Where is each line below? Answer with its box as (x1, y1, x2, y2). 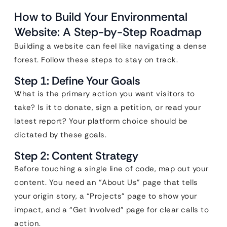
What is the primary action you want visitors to (14, 89, 195, 99)
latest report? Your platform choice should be (14, 116, 188, 126)
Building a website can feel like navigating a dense (14, 41, 207, 51)
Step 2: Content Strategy (14, 148, 138, 163)
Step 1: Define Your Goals (14, 73, 140, 88)
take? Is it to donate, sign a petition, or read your (14, 102, 201, 112)
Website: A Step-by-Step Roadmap (14, 24, 202, 40)
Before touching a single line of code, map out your (14, 164, 209, 174)
